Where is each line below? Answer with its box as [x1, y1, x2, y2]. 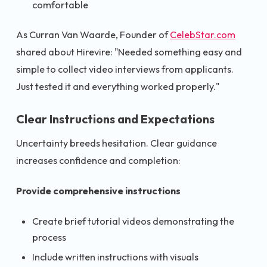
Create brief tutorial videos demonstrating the [32, 215, 234, 227]
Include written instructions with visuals [32, 251, 198, 263]
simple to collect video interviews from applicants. [16, 63, 234, 76]
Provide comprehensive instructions [16, 185, 181, 197]
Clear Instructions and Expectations [16, 111, 215, 127]
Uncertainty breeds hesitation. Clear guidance [16, 136, 217, 149]
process [32, 231, 66, 243]
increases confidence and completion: [16, 154, 181, 166]
